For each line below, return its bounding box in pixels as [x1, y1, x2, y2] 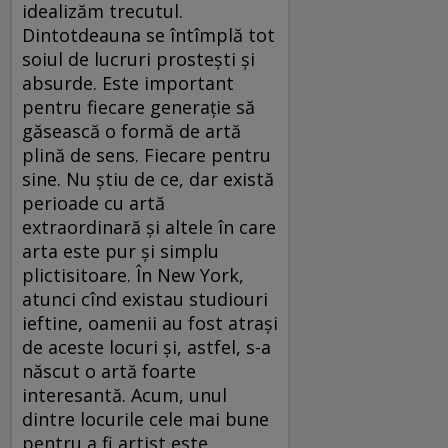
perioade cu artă [22, 190, 165, 215]
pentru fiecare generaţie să [22, 94, 255, 119]
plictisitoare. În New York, [22, 262, 244, 287]
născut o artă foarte [22, 358, 196, 383]
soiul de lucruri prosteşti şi [22, 46, 255, 71]
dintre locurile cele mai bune [22, 406, 269, 431]
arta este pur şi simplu [22, 238, 219, 263]
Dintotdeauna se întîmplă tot [22, 22, 275, 47]
